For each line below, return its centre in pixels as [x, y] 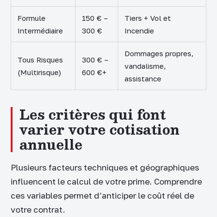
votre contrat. [38, 210]
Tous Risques [40, 59]
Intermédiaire [40, 30]
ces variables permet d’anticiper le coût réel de [102, 196]
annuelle [51, 145]
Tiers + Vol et [148, 18]
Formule [31, 18]
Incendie [139, 30]
